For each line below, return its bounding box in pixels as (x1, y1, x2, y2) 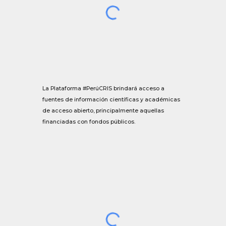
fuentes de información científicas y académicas (42, 96, 181, 103)
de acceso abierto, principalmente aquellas (42, 107, 164, 114)
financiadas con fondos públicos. (42, 118, 136, 125)
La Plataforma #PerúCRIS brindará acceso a (42, 85, 165, 92)
